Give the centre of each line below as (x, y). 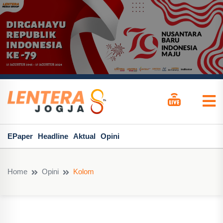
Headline (53, 136)
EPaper (20, 136)
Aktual (84, 136)
